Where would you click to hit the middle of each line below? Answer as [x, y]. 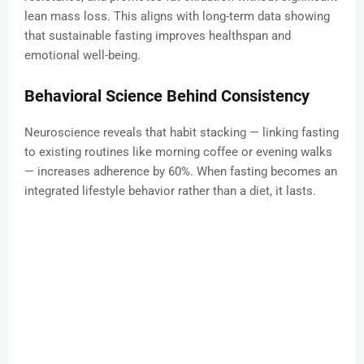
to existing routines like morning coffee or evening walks [178, 152]
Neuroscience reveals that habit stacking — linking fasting [182, 133]
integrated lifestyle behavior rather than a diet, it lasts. [170, 191]
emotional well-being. [82, 56]
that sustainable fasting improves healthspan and [158, 36]
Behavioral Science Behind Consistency [167, 96]
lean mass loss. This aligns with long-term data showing [177, 17]
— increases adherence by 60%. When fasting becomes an [181, 172]
